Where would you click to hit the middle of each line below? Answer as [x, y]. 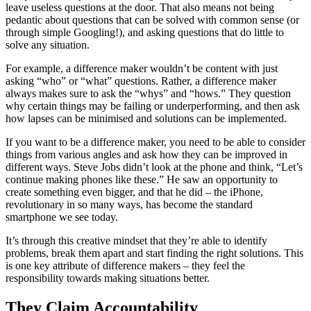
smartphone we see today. [62, 217]
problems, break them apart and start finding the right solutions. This [154, 253]
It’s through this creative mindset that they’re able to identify [136, 241]
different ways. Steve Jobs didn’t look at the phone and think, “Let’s [154, 167]
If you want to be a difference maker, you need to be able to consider [155, 142]
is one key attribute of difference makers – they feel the [125, 266]
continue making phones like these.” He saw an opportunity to [142, 180]
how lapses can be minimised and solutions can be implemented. [146, 119]
